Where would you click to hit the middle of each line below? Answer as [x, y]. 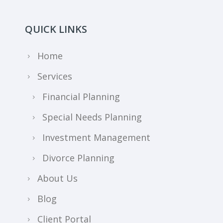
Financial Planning [81, 97]
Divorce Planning [78, 158]
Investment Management [96, 138]
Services [55, 76]
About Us [57, 178]
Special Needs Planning [92, 117]
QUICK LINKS [56, 29]
